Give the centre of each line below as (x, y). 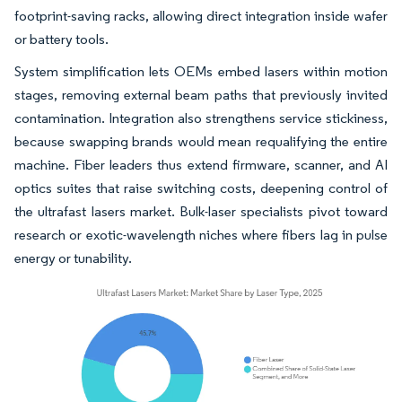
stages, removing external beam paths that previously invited (201, 95)
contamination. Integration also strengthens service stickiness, (201, 118)
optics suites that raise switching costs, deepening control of (201, 188)
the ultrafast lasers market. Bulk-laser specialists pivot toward (201, 212)
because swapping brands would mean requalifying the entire (201, 142)
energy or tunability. (73, 258)
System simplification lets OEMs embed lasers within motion (201, 72)
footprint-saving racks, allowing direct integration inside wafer (201, 16)
